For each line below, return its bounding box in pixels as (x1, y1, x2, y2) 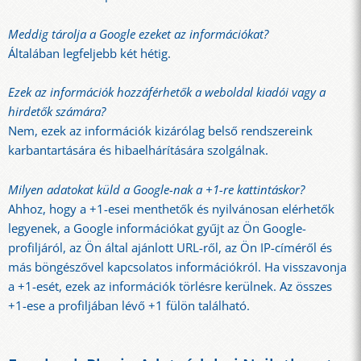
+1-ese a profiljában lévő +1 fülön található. (8, 297, 250, 314)
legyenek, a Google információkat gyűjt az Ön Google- (8, 219, 306, 237)
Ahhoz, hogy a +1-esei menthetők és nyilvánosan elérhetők (8, 200, 334, 218)
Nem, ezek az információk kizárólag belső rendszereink (8, 122, 313, 140)
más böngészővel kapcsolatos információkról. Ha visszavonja (8, 258, 346, 276)
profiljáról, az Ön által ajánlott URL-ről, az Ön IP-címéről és (8, 239, 332, 256)
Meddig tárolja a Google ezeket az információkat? (8, 25, 268, 43)
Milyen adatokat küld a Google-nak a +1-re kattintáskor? (8, 180, 305, 198)
